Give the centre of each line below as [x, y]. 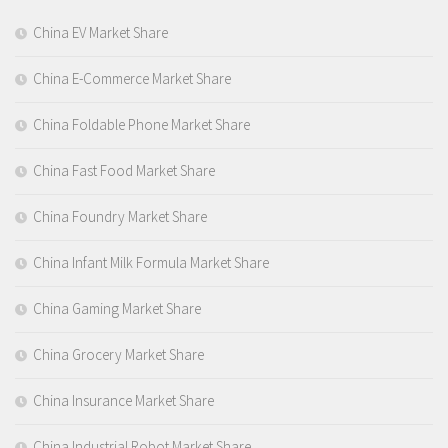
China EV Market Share [100, 33]
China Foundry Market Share [120, 217]
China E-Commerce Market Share [132, 79]
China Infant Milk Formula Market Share [151, 263]
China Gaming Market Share [117, 309]
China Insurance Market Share [123, 401]
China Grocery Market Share [118, 355]
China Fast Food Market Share [124, 171]
